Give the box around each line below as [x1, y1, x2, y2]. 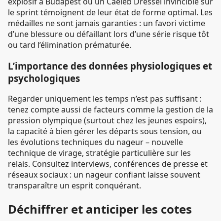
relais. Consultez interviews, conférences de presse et [8, 158, 208, 170]
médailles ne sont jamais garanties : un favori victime [8, 17, 205, 29]
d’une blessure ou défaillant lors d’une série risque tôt [8, 28, 209, 39]
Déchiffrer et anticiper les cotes [8, 201, 192, 218]
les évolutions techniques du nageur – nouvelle [8, 137, 183, 148]
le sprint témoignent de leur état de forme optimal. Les [8, 6, 213, 18]
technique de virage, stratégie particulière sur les [8, 147, 191, 159]
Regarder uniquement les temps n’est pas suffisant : [8, 93, 201, 105]
